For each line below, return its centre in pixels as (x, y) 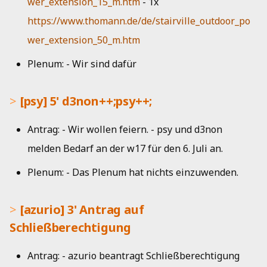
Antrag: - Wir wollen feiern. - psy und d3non (125, 129)
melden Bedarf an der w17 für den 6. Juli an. (125, 148)
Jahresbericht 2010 (52, 14)
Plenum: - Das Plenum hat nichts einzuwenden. (133, 172)
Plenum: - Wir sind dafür (82, 64)
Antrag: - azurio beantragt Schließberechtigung (133, 256)
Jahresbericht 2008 (52, 73)
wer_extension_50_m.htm (84, 40)
